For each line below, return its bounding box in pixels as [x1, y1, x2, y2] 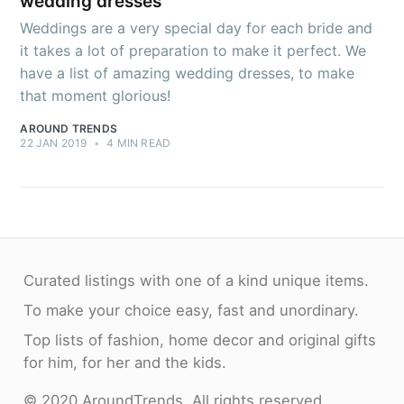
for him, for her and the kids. [23, 353, 226, 372]
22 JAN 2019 [20, 136, 87, 151]
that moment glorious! [20, 87, 171, 106]
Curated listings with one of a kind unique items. [23, 271, 369, 289]
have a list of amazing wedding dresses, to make [20, 64, 355, 83]
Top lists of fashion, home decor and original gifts [23, 331, 376, 350]
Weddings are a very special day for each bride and [20, 19, 373, 38]
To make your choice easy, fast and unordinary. [23, 300, 359, 319]
